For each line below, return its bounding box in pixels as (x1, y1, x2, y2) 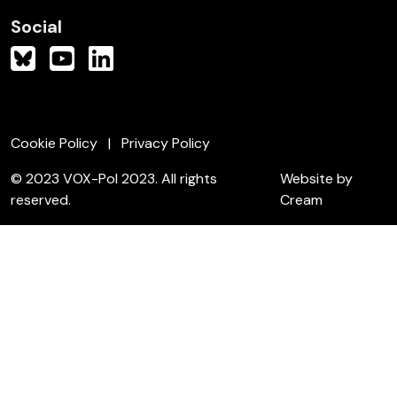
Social (11, 15, 62, 38)
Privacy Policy (121, 134, 210, 152)
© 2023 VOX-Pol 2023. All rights (11, 169, 217, 188)
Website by (280, 169, 354, 188)
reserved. (11, 191, 71, 209)
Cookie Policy (11, 134, 97, 152)
